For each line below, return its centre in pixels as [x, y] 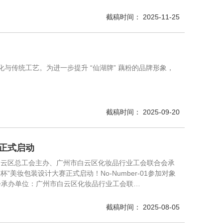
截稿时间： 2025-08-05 [143, 207]
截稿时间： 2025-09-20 [143, 112]
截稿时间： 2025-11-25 [143, 17]
